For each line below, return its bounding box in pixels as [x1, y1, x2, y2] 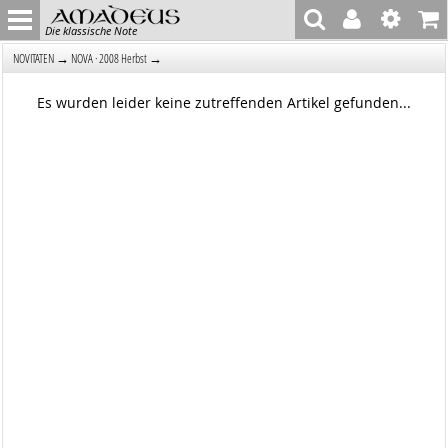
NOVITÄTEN [13, 50, 55, 66]
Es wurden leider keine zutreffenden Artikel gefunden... [36, 93, 411, 112]
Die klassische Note [45, 22, 137, 38]
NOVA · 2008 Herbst [71, 50, 148, 66]
